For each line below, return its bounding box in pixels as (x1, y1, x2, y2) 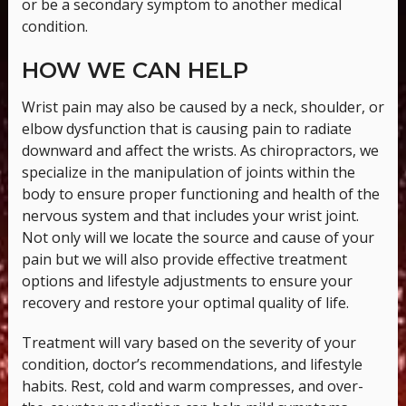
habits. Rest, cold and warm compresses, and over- (21, 375, 363, 396)
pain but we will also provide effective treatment (21, 248, 347, 269)
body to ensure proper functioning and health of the (21, 183, 380, 204)
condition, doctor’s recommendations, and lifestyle (21, 353, 362, 374)
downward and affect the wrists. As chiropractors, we (21, 140, 379, 160)
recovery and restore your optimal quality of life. (21, 292, 349, 313)
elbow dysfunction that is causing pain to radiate (21, 118, 352, 139)
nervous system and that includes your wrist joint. (21, 205, 359, 226)
